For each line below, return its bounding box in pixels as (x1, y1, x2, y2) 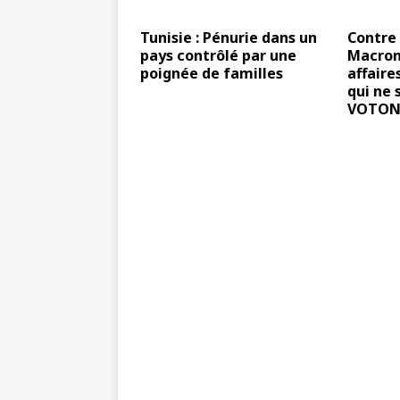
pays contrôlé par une (140, 46, 296, 65)
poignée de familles (140, 63, 283, 83)
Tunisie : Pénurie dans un (140, 28, 317, 47)
